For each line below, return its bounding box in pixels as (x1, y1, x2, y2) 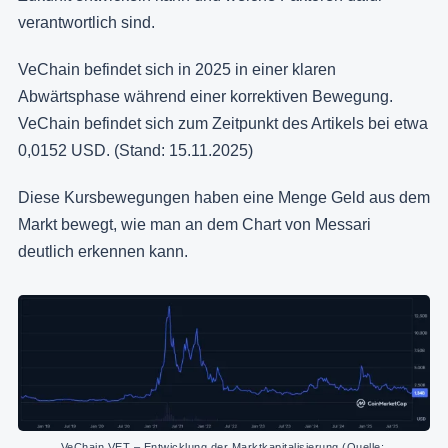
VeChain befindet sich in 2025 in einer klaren (18, 60, 336, 78)
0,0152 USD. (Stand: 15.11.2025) (18, 141, 253, 159)
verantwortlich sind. (18, 13, 155, 31)
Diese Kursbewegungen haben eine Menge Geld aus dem (18, 188, 430, 206)
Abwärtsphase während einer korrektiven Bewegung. (18, 87, 393, 105)
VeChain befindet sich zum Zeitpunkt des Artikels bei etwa (18, 114, 428, 132)
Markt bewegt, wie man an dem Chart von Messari (18, 215, 371, 233)
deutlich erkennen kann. (18, 242, 188, 260)
